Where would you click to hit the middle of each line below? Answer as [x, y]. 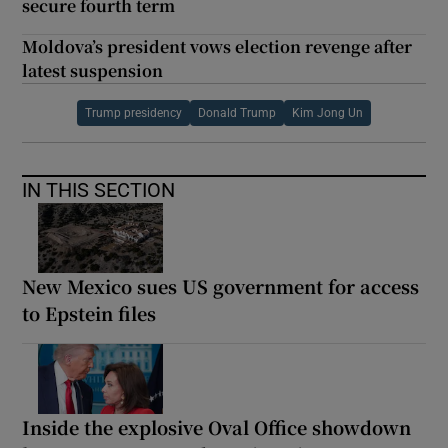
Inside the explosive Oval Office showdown [217, 426]
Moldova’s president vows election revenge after [217, 46]
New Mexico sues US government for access [221, 285]
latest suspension [93, 70]
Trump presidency [133, 112]
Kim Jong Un [327, 112]
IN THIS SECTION [99, 189]
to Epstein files [89, 312]
